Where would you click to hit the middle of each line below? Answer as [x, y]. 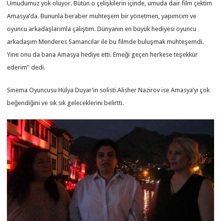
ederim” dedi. [26, 67]
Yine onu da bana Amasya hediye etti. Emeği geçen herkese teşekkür [103, 54]
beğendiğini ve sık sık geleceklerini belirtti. [66, 103]
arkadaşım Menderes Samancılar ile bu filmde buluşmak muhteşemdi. [106, 41]
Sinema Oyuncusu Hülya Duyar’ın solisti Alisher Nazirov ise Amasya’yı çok [109, 90]
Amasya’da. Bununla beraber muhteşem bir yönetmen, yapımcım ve [102, 16]
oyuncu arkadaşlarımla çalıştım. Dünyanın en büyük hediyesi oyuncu [102, 29]
